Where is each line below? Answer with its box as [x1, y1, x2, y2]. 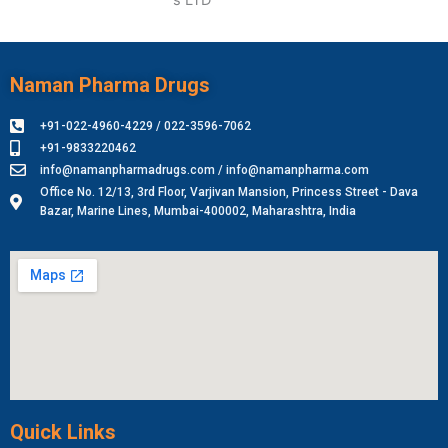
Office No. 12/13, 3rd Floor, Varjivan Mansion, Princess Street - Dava [40, 184, 418, 199]
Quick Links [10, 419, 116, 444]
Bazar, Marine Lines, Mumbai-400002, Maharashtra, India [40, 203, 356, 218]
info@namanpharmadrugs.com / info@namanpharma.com [40, 162, 369, 177]
